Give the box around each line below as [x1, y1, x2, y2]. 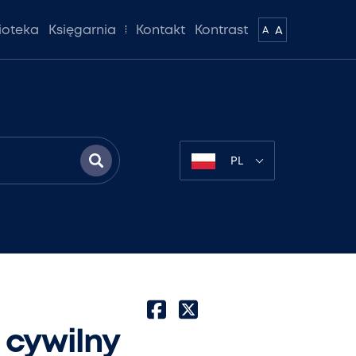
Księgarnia [48, 24, 116, 37]
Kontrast [195, 24, 249, 37]
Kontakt [136, 24, 185, 37]
